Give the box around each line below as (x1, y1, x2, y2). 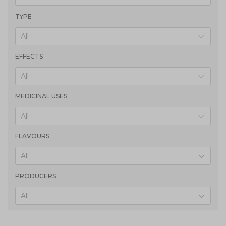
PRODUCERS (15, 172, 56, 180)
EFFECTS (15, 52, 43, 60)
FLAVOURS (15, 132, 49, 140)
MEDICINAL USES (15, 92, 67, 100)
